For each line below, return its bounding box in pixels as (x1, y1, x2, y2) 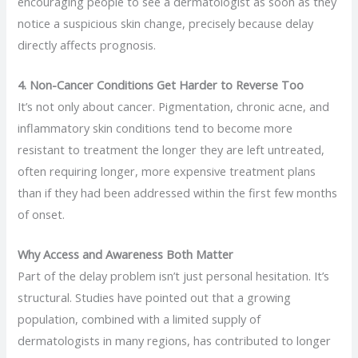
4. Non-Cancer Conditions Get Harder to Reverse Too (18, 76, 304, 93)
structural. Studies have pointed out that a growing (18, 289, 292, 306)
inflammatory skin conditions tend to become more (18, 119, 293, 136)
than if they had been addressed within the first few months (18, 184, 338, 201)
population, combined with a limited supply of (18, 311, 261, 328)
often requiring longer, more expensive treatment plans (18, 162, 316, 179)
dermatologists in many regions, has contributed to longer (18, 332, 332, 349)
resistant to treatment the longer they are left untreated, (18, 141, 325, 157)
